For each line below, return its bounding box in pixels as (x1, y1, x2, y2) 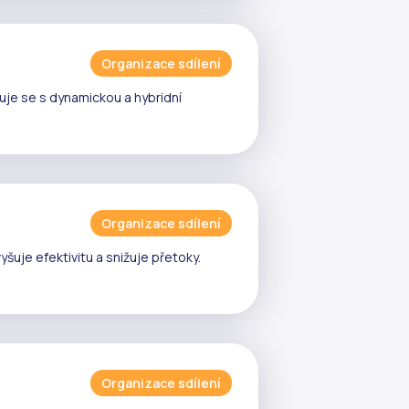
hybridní (134, 88, 182, 106)
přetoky (152, 247, 198, 266)
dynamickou (49, 88, 121, 106)
